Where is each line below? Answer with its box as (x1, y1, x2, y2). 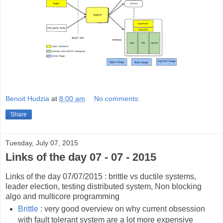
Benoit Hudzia (5, 95, 49, 103)
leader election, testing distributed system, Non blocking (5, 182, 202, 191)
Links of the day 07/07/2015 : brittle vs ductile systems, (5, 172, 196, 181)
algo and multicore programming (5, 192, 119, 201)
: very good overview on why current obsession (38, 205, 205, 214)
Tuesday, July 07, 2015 (5, 139, 78, 147)
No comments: (94, 95, 140, 103)
